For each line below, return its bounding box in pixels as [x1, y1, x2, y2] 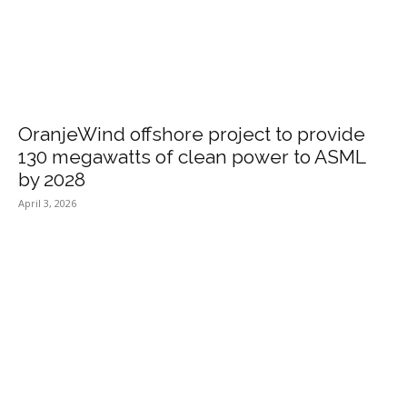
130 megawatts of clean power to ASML [18, 144, 365, 168]
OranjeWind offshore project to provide [18, 122, 365, 145]
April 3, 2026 [18, 195, 76, 210]
